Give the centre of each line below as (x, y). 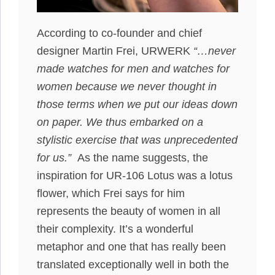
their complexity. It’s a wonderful (115, 229)
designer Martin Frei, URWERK (115, 51)
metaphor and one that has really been (131, 247)
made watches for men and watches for (133, 69)
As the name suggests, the (141, 158)
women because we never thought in (127, 87)
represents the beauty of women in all (129, 211)
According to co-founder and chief (119, 33)
